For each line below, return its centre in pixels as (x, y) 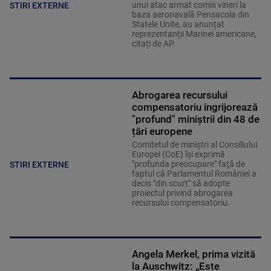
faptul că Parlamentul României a (194, 173)
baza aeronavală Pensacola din (190, 14)
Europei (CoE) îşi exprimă (178, 154)
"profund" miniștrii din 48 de (195, 119)
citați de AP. (153, 43)
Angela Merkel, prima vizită (193, 254)
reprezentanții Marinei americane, (194, 34)
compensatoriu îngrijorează (194, 107)
